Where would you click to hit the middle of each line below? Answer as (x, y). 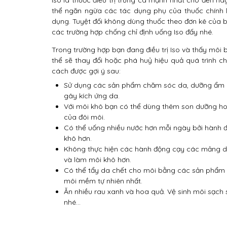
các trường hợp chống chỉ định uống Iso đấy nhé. (133, 32)
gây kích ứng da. (92, 96)
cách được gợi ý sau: (86, 71)
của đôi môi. (84, 117)
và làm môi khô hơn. (98, 160)
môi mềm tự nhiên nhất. (103, 181)
